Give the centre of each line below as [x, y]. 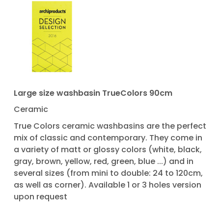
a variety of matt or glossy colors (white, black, [108, 149]
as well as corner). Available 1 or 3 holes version [108, 185]
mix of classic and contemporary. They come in [108, 137]
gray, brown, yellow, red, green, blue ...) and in [104, 161]
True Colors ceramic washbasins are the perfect [110, 126]
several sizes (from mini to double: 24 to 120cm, [108, 173]
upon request [41, 196]
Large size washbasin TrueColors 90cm [93, 93]
